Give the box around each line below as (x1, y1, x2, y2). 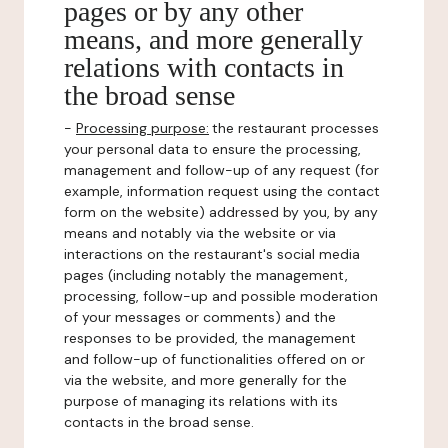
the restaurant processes (212, 119, 379, 137)
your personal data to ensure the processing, (64, 140, 361, 158)
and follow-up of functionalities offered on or (64, 350, 365, 368)
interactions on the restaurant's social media (64, 245, 360, 263)
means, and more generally (64, 24, 363, 55)
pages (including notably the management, (64, 266, 348, 284)
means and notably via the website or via (64, 224, 336, 242)
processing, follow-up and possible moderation (64, 287, 378, 305)
